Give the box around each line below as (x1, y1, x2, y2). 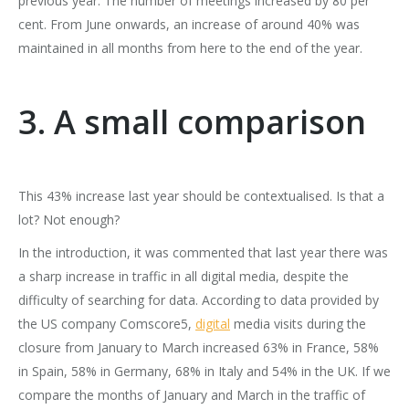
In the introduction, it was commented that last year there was (18, 243, 388, 261)
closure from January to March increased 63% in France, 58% (18, 338, 379, 356)
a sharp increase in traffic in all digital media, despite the (18, 267, 349, 285)
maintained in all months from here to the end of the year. (18, 38, 362, 57)
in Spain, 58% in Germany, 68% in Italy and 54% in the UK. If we (18, 362, 391, 380)
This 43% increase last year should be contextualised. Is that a (18, 186, 384, 204)
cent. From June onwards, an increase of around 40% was (18, 15, 360, 33)
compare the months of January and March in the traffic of (18, 385, 365, 404)
